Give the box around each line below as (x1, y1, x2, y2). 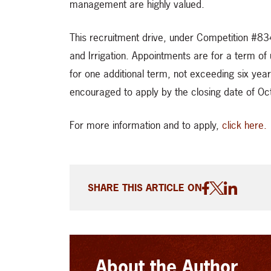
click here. (222, 118, 267, 132)
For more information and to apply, (70, 118, 222, 132)
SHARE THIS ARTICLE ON (88, 181, 202, 195)
